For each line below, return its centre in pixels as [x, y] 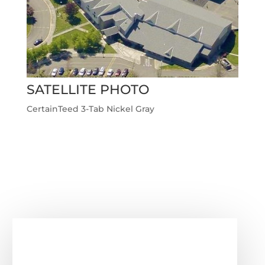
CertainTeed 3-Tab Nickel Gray [90, 109]
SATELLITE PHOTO [88, 90]
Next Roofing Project [163, 165]
